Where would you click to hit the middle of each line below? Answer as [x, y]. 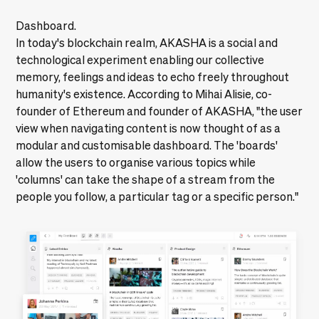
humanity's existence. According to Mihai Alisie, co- [144, 94]
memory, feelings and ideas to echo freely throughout [153, 77]
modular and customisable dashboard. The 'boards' [147, 145]
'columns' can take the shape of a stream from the [146, 179]
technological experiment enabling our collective [140, 59]
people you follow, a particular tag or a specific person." [157, 196]
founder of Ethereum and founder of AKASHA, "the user [159, 111]
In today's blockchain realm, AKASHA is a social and [147, 42]
